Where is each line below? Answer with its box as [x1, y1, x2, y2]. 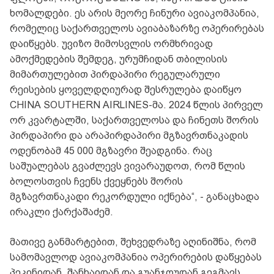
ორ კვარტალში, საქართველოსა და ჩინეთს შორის [10, 114, 259, 127]
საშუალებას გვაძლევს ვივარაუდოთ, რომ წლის [10, 160, 245, 172]
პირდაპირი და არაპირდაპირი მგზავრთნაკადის [10, 130, 248, 142]
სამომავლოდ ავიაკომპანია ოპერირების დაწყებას [10, 251, 262, 264]
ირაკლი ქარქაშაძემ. [10, 206, 113, 218]
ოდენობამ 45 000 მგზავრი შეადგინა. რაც [10, 145, 212, 157]
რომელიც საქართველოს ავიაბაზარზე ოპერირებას [10, 23, 264, 35]
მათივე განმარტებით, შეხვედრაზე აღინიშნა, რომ [10, 236, 256, 248]
